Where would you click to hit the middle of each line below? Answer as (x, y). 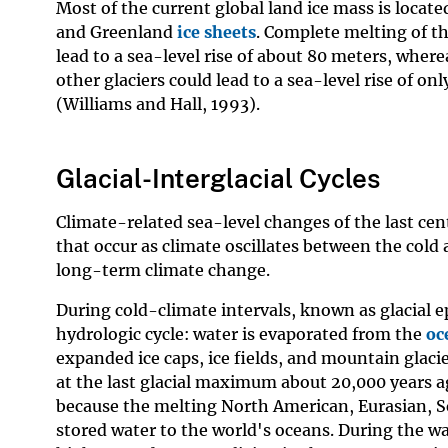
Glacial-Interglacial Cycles (218, 179)
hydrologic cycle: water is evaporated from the (241, 334)
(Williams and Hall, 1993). (158, 103)
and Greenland (116, 31)
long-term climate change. (163, 270)
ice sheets (216, 31)
